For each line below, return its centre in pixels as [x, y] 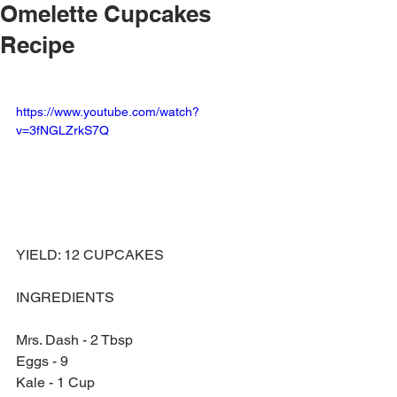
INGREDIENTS [67, 297]
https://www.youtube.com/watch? [108, 112]
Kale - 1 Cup [55, 382]
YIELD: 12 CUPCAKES [90, 254]
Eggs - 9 [42, 361]
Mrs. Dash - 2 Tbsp [74, 339]
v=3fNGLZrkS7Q [62, 130]
